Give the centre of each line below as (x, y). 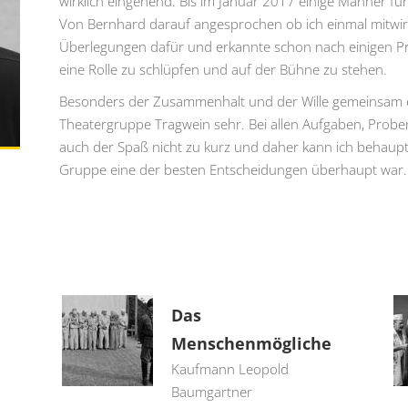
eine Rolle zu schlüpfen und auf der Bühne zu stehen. (224, 69)
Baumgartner (212, 392)
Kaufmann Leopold (230, 369)
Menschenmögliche (251, 343)
